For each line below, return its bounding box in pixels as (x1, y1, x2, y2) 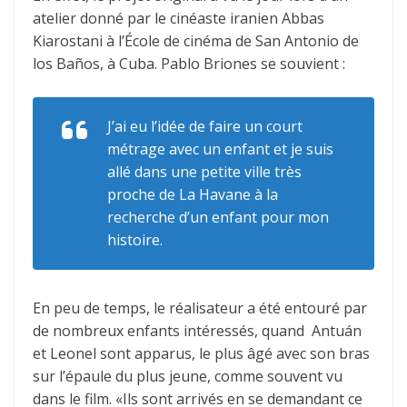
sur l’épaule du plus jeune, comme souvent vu (33, 366, 342, 386)
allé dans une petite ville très (107, 162, 302, 182)
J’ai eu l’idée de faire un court (107, 116, 303, 136)
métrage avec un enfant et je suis (107, 139, 333, 159)
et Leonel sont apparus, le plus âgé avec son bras (33, 343, 370, 363)
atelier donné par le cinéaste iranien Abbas (33, 8, 324, 28)
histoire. (107, 230, 163, 250)
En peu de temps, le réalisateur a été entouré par (33, 298, 367, 318)
